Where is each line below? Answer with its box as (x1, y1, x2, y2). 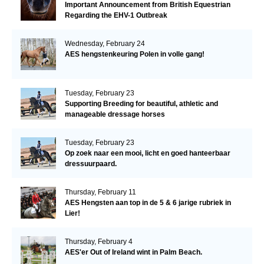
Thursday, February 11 (64, 188, 136, 197)
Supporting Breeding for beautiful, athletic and (64, 100, 218, 108)
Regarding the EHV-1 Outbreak (64, 11, 167, 20)
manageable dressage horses (64, 110, 165, 119)
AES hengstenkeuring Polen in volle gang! (64, 50, 204, 59)
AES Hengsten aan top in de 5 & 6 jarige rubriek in (64, 199, 231, 207)
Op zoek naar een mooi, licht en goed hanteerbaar (64, 149, 230, 158)
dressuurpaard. (64, 160, 117, 169)
